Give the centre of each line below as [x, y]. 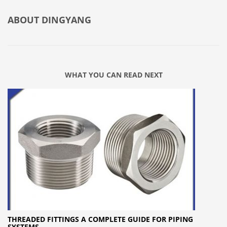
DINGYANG [66, 20]
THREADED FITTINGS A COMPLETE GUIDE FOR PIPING [100, 219]
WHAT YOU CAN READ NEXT [113, 74]
